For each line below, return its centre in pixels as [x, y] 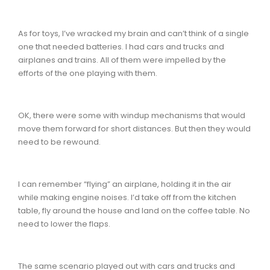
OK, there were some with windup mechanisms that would [132, 115]
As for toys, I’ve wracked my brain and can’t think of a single [133, 33]
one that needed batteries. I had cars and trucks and [121, 46]
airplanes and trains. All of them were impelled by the [122, 60]
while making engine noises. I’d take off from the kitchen [127, 197]
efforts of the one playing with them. [88, 73]
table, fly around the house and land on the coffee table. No [134, 210]
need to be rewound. [59, 142]
